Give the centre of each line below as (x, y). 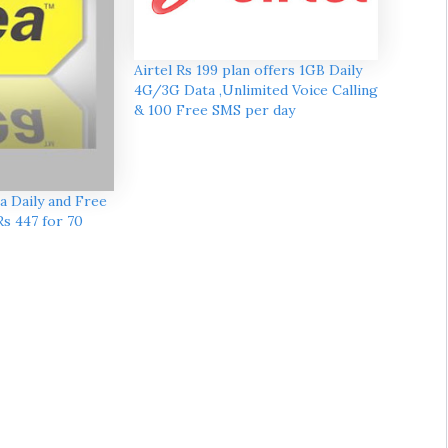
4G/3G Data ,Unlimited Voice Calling (255, 89)
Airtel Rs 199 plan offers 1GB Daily (247, 69)
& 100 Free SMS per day (214, 109)
